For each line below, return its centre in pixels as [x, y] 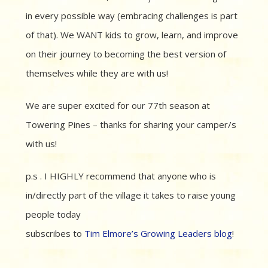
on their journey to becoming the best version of [126, 54]
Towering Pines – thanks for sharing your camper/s [131, 125]
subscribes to [55, 234]
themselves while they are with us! [97, 73]
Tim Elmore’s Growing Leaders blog [158, 234]
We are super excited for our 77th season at [118, 106]
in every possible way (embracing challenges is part [132, 16]
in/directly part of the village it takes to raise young [131, 195]
